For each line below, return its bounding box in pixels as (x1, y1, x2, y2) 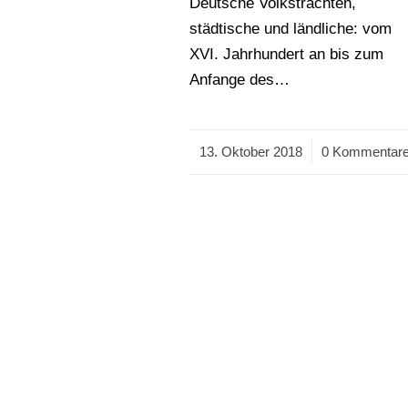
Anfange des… (189, 71, 291, 88)
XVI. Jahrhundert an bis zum (189, 46, 384, 63)
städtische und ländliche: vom (189, 20, 393, 37)
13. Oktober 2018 (199, 144, 302, 159)
